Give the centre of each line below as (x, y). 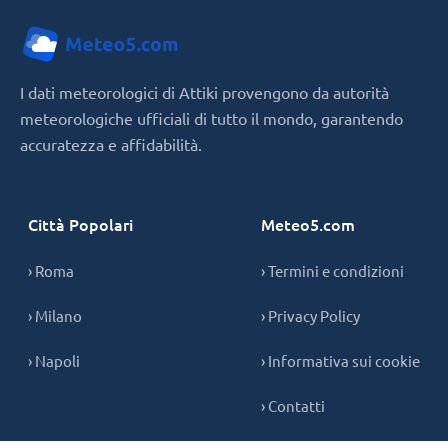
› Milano (55, 315)
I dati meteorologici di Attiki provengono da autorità (204, 92)
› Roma (51, 270)
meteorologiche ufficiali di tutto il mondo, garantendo (211, 118)
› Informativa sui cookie (340, 360)
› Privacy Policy (310, 315)
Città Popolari (80, 224)
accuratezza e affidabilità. (111, 144)
